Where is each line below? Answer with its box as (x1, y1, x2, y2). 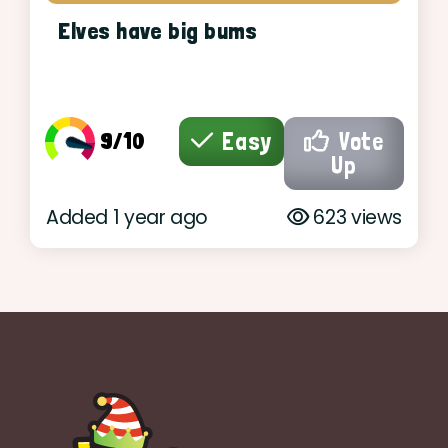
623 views (308, 203, 402, 231)
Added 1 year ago (46, 203, 208, 231)
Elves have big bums (58, 17, 258, 46)
